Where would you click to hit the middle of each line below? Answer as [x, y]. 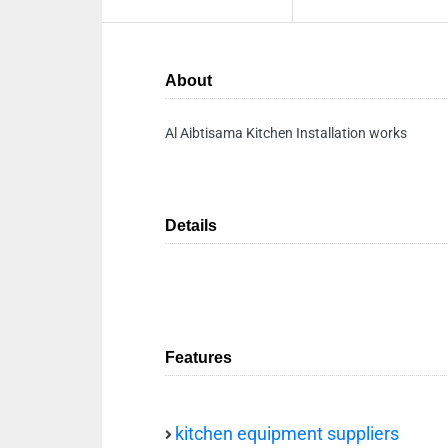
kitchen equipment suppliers [287, 434]
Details [191, 225]
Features [198, 357]
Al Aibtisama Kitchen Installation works [286, 133]
